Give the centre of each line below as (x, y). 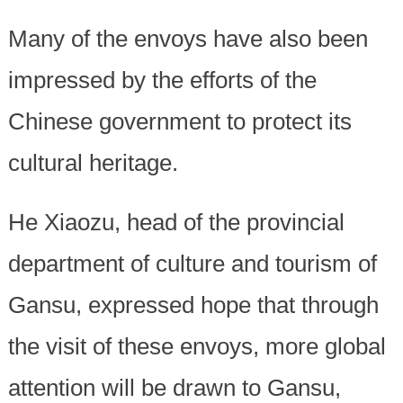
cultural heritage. (93, 163)
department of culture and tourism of (192, 264)
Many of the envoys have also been (188, 39)
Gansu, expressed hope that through (193, 305)
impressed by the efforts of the (162, 81)
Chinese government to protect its (179, 122)
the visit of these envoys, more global (197, 347)
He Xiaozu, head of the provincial (176, 223)
